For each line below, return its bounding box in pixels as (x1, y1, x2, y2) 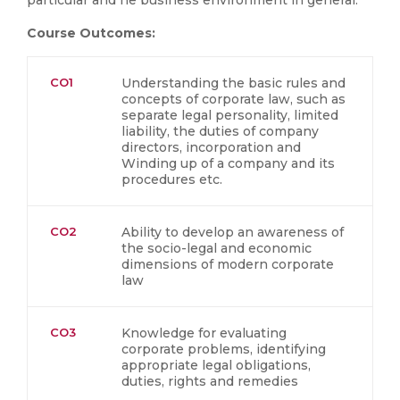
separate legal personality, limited (121, 107, 338, 123)
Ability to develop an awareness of (121, 224, 344, 240)
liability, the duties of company (121, 123, 319, 139)
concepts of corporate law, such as (121, 91, 346, 107)
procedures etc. (121, 171, 222, 187)
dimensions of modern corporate (121, 256, 334, 272)
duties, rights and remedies (121, 373, 298, 389)
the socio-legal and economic (121, 240, 312, 256)
